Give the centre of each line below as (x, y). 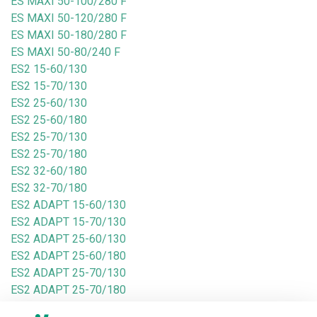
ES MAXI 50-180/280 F (69, 35)
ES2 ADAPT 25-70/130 (68, 273)
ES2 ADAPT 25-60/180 (68, 256)
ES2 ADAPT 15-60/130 (68, 205)
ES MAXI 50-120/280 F (69, 18)
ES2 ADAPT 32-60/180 (68, 307)
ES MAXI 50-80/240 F (65, 52)
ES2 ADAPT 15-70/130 (68, 222)
